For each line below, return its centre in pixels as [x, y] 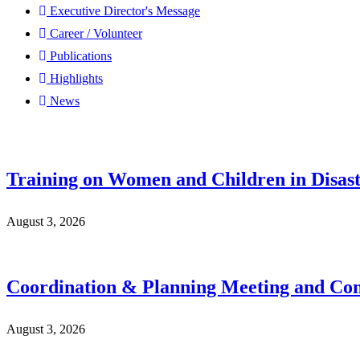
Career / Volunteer [96, 34]
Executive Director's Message [125, 11]
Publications [81, 56]
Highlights [76, 79]
